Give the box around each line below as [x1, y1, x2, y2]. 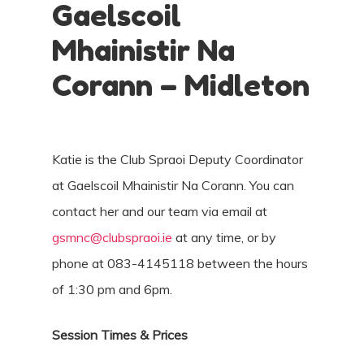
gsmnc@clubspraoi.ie [52, 228, 172, 245]
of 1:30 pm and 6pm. [52, 280, 172, 297]
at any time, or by [172, 228, 276, 245]
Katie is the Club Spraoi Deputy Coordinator [52, 150, 303, 167]
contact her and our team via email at [52, 202, 267, 219]
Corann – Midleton [52, 67, 310, 102]
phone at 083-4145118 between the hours [52, 254, 308, 271]
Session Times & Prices [52, 326, 188, 343]
